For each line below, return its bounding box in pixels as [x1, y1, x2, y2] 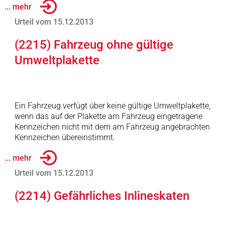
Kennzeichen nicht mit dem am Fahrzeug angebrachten [14, 122, 210, 132]
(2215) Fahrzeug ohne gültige [14, 38, 173, 52]
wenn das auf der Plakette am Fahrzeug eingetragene [14, 111, 202, 121]
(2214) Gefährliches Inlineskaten [14, 189, 189, 203]
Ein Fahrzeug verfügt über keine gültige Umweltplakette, [14, 101, 210, 110]
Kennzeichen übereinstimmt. [14, 133, 115, 142]
